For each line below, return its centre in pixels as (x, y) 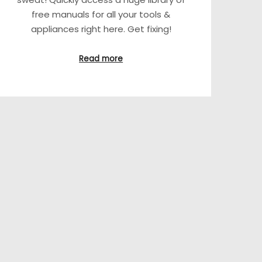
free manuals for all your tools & (101, 14)
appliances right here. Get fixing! (101, 29)
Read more (101, 59)
